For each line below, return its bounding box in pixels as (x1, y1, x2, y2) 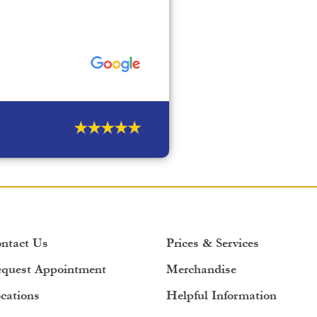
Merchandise (166, 261, 236, 277)
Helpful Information (166, 287, 277, 303)
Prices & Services (166, 235, 259, 250)
